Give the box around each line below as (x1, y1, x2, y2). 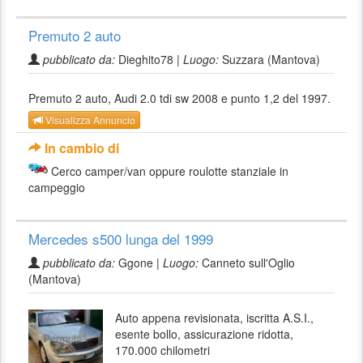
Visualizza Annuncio (43, 113, 135, 127)
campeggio (28, 179, 85, 196)
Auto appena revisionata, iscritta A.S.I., (115, 310, 314, 327)
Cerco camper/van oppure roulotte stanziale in (51, 163, 288, 180)
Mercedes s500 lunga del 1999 (28, 228, 213, 250)
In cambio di (41, 139, 119, 158)
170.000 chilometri (115, 342, 211, 359)
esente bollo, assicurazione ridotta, (115, 326, 294, 343)
